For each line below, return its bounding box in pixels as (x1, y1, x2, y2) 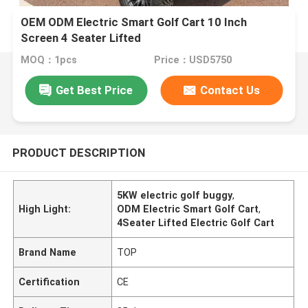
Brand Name (19, 246, 77, 258)
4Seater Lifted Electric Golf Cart (117, 217, 275, 228)
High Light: (19, 203, 71, 214)
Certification (19, 276, 80, 287)
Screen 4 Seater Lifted (21, 31, 142, 45)
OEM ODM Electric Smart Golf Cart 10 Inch (21, 15, 247, 30)
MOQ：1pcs (21, 54, 78, 66)
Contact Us (200, 82, 261, 97)
